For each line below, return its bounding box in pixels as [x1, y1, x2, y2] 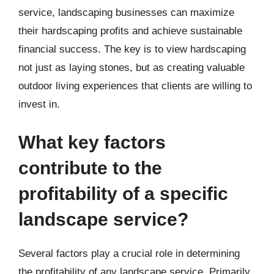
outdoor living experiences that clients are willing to [18, 80, 252, 92]
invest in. [18, 98, 60, 110]
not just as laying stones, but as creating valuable [18, 62, 245, 73]
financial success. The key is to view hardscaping [18, 43, 246, 55]
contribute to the [18, 157, 162, 178]
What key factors [18, 131, 166, 152]
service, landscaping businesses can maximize [18, 7, 234, 18]
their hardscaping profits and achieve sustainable [18, 25, 242, 37]
